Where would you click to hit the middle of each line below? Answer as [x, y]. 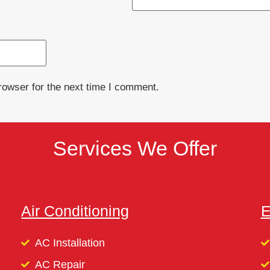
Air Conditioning [75, 211]
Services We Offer [135, 148]
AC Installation [70, 242]
